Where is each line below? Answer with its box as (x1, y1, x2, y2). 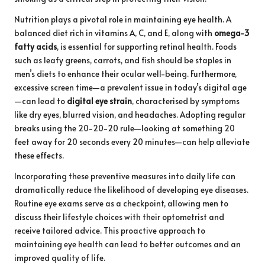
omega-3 (214, 27, 249, 39)
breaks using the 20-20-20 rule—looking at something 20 (14, 122, 235, 134)
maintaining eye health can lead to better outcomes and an (14, 238, 241, 250)
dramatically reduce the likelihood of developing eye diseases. (14, 184, 248, 196)
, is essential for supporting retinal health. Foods (57, 41, 237, 53)
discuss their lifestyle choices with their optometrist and (14, 211, 224, 223)
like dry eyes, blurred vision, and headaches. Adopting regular (14, 109, 245, 121)
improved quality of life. (14, 252, 105, 264)
